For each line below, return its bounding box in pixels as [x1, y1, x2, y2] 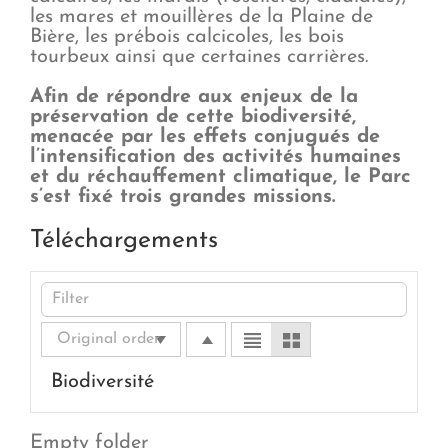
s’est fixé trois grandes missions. [30, 186, 335, 207]
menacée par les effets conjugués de [30, 126, 380, 147]
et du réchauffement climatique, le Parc [30, 166, 411, 187]
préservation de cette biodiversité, [30, 106, 356, 127]
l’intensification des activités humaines [30, 146, 401, 167]
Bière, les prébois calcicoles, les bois [30, 26, 344, 47]
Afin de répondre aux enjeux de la [30, 86, 358, 107]
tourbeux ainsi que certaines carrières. [30, 46, 368, 67]
